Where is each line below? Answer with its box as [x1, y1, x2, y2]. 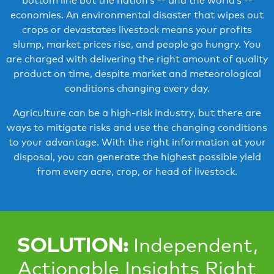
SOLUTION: [16, 232, 128, 257]
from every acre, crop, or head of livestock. [37, 166, 237, 178]
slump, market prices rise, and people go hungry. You [13, 39, 261, 51]
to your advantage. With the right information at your [8, 136, 266, 149]
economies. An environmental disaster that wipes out [10, 9, 264, 21]
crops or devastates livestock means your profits [22, 24, 252, 36]
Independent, [127, 232, 258, 257]
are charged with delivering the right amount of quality [6, 53, 268, 65]
